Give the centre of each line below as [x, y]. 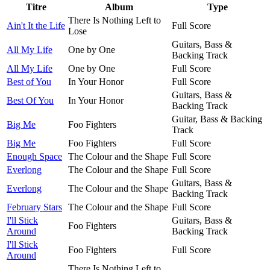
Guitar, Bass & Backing [217, 119]
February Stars [34, 207]
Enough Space [34, 156]
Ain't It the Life [36, 25]
